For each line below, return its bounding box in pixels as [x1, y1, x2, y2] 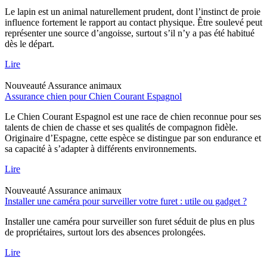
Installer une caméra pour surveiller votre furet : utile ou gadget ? [5, 195, 247, 206]
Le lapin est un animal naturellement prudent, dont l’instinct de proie [5, 6, 260, 17]
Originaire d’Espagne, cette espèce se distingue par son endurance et [5, 132, 261, 143]
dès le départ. [5, 38, 54, 49]
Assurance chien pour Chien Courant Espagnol [5, 91, 182, 101]
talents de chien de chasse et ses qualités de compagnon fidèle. [5, 122, 238, 132]
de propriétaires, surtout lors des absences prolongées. [5, 226, 206, 237]
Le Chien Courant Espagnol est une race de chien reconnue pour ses [5, 111, 261, 122]
